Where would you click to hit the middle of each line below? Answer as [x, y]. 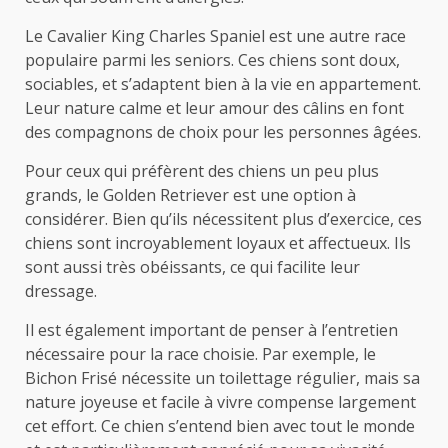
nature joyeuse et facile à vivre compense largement [220, 401]
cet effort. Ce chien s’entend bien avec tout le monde [220, 425]
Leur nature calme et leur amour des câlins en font [214, 107]
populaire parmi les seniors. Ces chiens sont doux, [212, 59]
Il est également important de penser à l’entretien [211, 329]
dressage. [61, 290]
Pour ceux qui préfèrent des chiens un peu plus [202, 170]
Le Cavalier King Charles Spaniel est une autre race [215, 35]
